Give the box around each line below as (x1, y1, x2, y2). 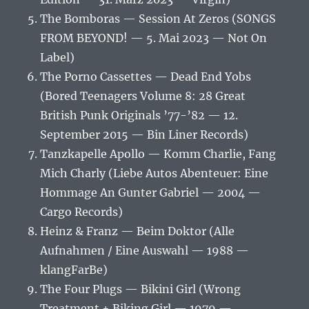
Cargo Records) (40, 205, 123, 219)
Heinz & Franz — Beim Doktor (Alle (40, 224, 235, 239)
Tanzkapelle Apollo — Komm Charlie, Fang (40, 147, 277, 161)
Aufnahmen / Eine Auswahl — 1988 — (40, 243, 250, 258)
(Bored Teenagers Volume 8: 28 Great (40, 89, 246, 103)
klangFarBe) (40, 263, 108, 277)
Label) (40, 50, 75, 65)
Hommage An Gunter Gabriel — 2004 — (40, 186, 261, 200)
